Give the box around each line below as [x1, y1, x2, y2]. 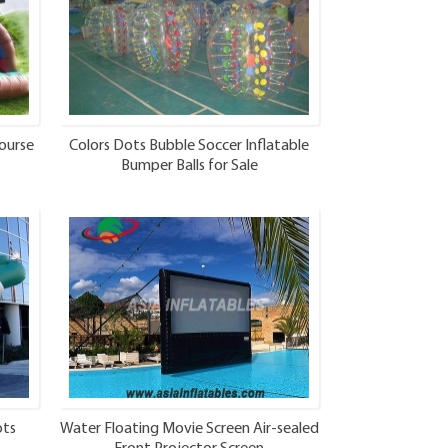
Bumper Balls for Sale [120, 157, 258, 174]
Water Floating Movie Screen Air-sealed [59, 420, 319, 437]
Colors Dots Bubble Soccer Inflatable [69, 137, 309, 154]
